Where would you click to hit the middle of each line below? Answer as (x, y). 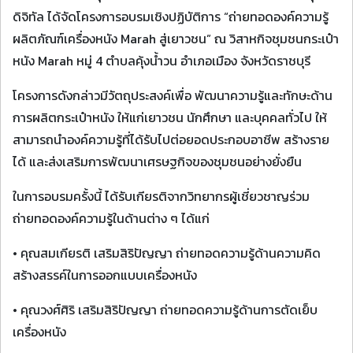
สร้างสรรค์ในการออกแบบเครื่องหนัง (105, 275)
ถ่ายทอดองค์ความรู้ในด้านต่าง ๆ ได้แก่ (111, 218)
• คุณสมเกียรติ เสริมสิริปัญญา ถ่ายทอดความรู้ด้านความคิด (167, 253)
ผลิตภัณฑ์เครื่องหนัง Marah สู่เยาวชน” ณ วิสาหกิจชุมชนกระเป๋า (176, 39)
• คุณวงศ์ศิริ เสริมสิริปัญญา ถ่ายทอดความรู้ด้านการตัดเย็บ (165, 310)
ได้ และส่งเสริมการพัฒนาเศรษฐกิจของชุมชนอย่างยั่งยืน (157, 162)
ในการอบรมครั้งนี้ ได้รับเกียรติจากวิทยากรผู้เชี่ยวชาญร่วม (161, 196)
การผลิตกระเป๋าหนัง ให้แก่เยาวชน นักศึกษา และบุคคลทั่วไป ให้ (170, 117)
